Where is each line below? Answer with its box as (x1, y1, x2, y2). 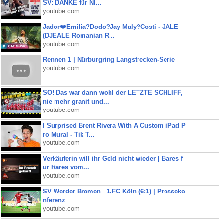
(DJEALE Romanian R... (42, 32, 115, 39)
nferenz (42, 196, 65, 204)
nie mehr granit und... (42, 98, 109, 105)
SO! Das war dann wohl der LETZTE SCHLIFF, (42, 89, 183, 96)
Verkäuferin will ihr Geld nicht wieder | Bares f (42, 155, 183, 162)
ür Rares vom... (42, 164, 89, 171)
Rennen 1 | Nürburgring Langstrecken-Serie (42, 56, 175, 63)
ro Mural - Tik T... (42, 131, 95, 138)
